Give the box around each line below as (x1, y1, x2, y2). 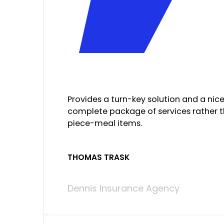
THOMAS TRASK (67, 151, 129, 162)
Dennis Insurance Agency (67, 182, 179, 195)
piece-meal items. (67, 117, 142, 129)
